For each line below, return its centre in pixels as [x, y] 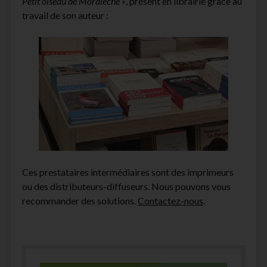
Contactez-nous [170, 201]
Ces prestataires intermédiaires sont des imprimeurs [128, 172]
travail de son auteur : [65, 15]
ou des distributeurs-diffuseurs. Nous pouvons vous [126, 187]
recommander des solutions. [80, 201]
